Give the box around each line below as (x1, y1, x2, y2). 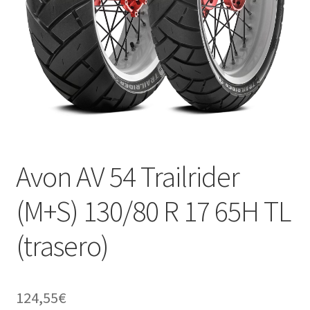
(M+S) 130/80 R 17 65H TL (15, 193, 291, 230)
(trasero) (15, 228, 109, 264)
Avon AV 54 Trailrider (15, 158, 239, 195)
